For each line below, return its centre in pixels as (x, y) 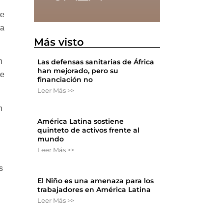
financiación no (65, 80)
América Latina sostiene (81, 122)
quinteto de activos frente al (89, 130)
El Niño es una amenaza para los (96, 181)
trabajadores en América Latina (94, 190)
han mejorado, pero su (78, 71)
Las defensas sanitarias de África (96, 62)
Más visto (59, 42)
